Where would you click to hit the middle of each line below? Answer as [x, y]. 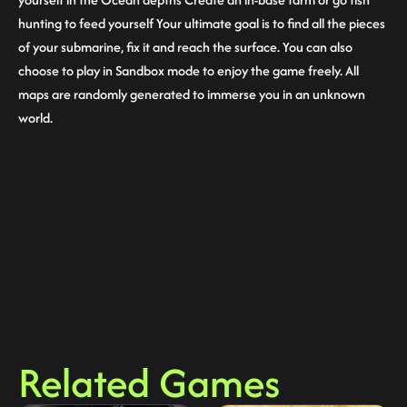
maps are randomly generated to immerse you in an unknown [192, 94]
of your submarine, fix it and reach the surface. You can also [185, 46]
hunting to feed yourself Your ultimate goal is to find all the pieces [202, 23]
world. [35, 117]
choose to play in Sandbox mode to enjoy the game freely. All [189, 70]
